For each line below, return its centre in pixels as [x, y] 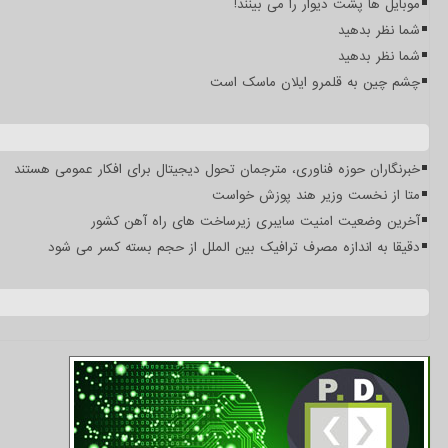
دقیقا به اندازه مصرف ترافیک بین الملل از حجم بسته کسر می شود [234, 248]
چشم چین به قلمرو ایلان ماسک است [315, 83]
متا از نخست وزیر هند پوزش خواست [316, 196]
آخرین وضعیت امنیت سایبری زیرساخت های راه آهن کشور [255, 222]
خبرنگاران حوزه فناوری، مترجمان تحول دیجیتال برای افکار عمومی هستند [217, 170]
